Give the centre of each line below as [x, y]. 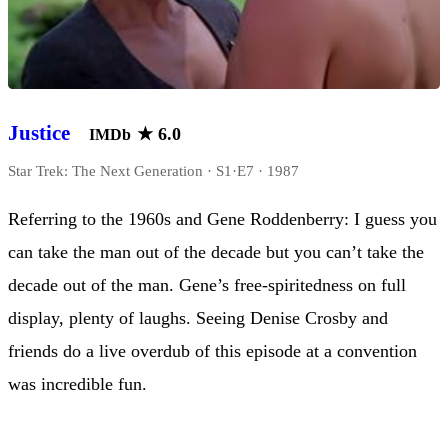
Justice [39, 132]
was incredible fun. [77, 384]
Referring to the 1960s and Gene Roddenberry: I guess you [222, 219]
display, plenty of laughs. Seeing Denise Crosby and [198, 318]
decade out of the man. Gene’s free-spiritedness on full [207, 285]
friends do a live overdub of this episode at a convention [212, 351]
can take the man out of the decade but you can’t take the [216, 252]
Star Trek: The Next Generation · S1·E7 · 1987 [153, 170]
